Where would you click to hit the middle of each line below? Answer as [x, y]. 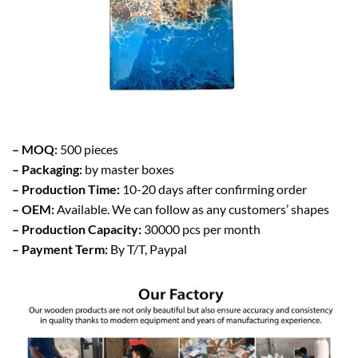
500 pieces [89, 149]
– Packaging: [48, 169]
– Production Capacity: [77, 229]
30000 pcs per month [201, 229]
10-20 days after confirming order [215, 189]
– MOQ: [36, 149]
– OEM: [34, 209]
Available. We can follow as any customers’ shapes [193, 209]
